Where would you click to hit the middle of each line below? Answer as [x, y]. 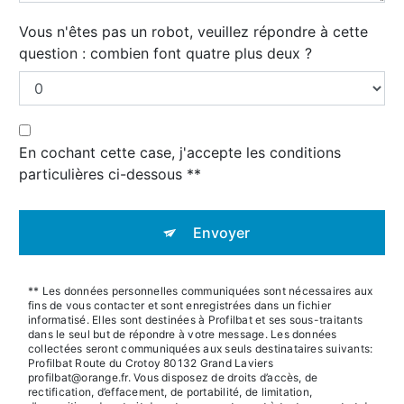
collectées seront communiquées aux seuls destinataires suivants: [201, 349]
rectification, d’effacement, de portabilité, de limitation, [170, 392]
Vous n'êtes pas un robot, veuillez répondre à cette [193, 32]
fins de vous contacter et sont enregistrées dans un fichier [180, 306]
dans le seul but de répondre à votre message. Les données [183, 335]
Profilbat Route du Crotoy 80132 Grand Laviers [151, 363]
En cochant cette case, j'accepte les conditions [180, 153]
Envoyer [221, 233]
